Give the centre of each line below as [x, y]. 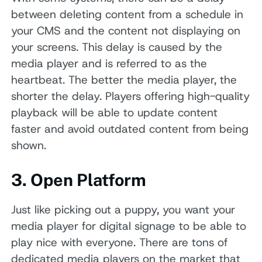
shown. [29, 145]
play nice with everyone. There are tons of [120, 242]
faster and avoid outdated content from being [130, 129]
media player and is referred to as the [109, 63]
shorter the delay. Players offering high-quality [131, 96]
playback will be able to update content [115, 112]
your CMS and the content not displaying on [126, 30]
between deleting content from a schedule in [127, 14]
